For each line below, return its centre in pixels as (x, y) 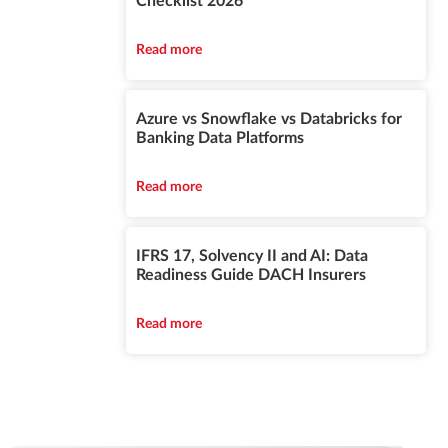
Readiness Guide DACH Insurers (251, 275)
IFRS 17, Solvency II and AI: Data (252, 256)
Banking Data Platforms (220, 138)
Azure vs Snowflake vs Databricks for (269, 119)
